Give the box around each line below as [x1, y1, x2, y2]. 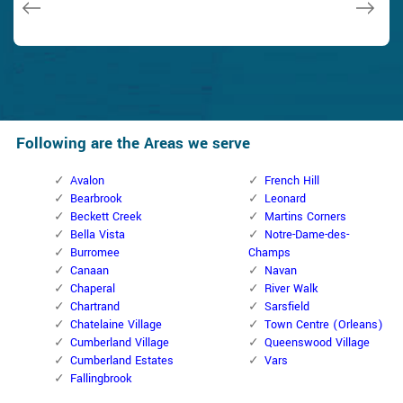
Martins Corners [264, 209, 346, 226]
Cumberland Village [70, 335, 169, 352]
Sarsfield [264, 299, 309, 316]
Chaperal [70, 281, 115, 298]
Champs [248, 245, 291, 262]
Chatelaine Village [70, 317, 162, 334]
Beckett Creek [70, 209, 141, 226]
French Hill [264, 173, 319, 190]
